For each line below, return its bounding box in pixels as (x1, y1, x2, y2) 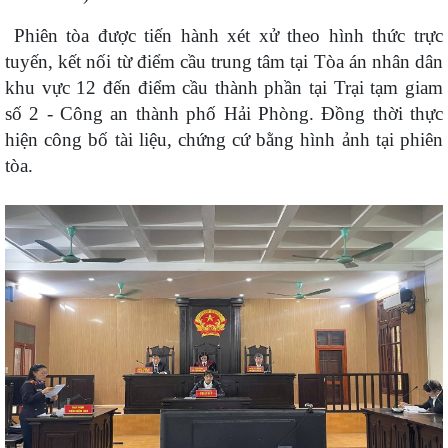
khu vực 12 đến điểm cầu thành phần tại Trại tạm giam (5, 77, 443, 98)
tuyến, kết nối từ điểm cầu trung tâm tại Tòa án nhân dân (5, 51, 443, 72)
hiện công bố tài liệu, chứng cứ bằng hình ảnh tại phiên (5, 129, 443, 150)
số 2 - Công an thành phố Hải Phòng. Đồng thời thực (5, 103, 443, 124)
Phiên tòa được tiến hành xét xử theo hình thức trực (5, 25, 443, 46)
